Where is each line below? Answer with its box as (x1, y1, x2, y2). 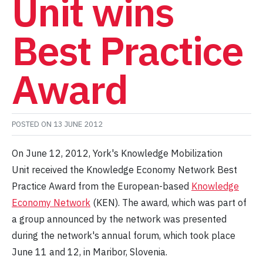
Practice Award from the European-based (12, 180, 191, 193)
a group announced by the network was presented (12, 213, 227, 225)
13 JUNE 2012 (53, 119, 103, 130)
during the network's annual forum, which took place (12, 230, 235, 242)
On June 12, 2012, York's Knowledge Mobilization (12, 147, 222, 160)
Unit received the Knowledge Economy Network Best (12, 164, 237, 176)
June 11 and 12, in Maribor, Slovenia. (12, 246, 167, 258)
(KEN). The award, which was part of (90, 197, 247, 209)
